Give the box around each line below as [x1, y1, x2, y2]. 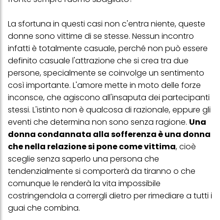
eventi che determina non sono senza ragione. [8, 116, 189, 128]
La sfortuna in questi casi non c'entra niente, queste [8, 18, 205, 30]
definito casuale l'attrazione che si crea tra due [8, 55, 189, 67]
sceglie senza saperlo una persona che [8, 153, 159, 165]
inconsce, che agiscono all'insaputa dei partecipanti [8, 92, 210, 104]
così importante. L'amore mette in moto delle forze [8, 80, 201, 91]
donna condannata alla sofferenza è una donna [8, 129, 211, 140]
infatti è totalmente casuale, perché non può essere [8, 43, 208, 55]
